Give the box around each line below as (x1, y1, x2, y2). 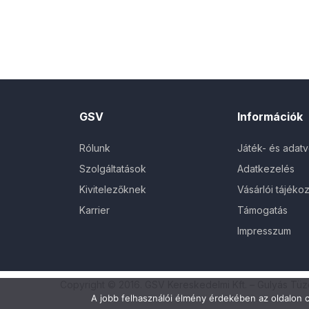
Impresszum (237, 224, 291, 237)
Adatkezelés (237, 162, 295, 175)
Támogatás (237, 203, 288, 216)
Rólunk (79, 141, 110, 154)
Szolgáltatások (79, 162, 146, 175)
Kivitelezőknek (79, 183, 146, 195)
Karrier (79, 203, 110, 216)
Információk (237, 109, 303, 123)
